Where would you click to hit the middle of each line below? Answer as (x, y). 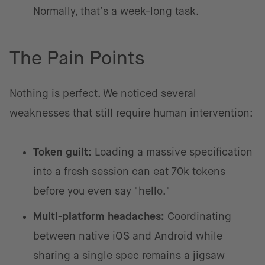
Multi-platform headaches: (99, 216)
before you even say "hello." (102, 191)
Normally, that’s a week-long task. (116, 11)
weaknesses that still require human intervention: (131, 113)
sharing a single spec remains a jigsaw (129, 255)
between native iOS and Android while (128, 236)
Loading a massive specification (172, 152)
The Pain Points (77, 58)
